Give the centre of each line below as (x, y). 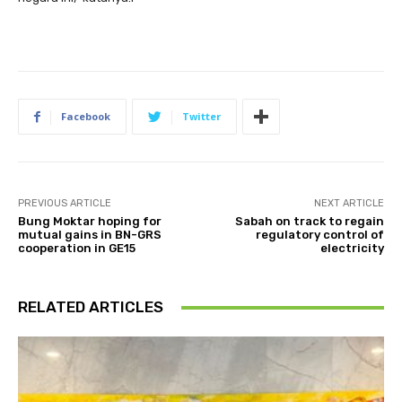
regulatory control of (319, 235)
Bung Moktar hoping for (90, 222)
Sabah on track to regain (309, 222)
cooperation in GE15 (77, 249)
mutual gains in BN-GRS (90, 235)
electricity (352, 249)
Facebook (86, 117)
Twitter (201, 117)
